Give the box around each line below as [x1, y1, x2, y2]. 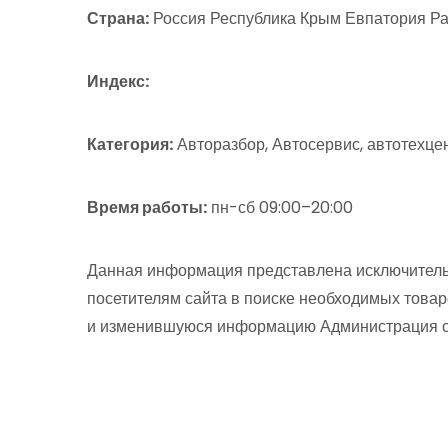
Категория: [87, 133, 173, 156]
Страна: [87, 7, 149, 30]
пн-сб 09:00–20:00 [207, 196, 353, 219]
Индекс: [87, 70, 149, 93]
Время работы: [87, 196, 207, 219]
